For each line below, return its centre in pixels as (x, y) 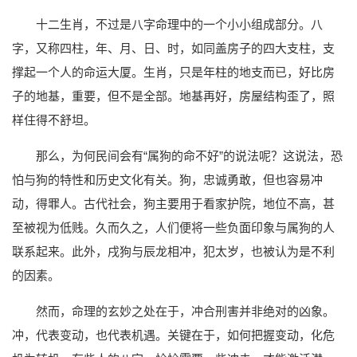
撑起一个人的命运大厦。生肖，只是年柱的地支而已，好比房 (173, 72)
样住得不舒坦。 (54, 120)
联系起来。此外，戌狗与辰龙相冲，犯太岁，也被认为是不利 (173, 251)
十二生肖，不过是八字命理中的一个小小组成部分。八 (179, 24)
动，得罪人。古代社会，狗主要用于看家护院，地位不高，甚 (173, 203)
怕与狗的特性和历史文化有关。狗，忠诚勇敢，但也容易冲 (167, 179)
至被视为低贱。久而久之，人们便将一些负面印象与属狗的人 (173, 227)
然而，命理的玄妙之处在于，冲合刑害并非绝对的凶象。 (185, 311)
